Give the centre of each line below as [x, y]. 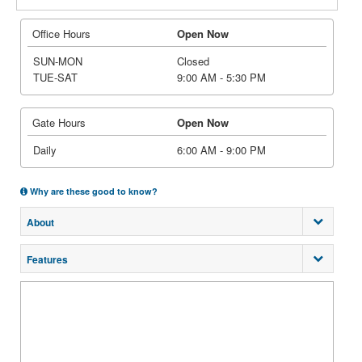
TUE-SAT [55, 77]
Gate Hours [59, 122]
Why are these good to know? [93, 191]
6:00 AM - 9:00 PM [221, 150]
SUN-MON [57, 61]
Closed [193, 61]
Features [47, 259]
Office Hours [61, 34]
